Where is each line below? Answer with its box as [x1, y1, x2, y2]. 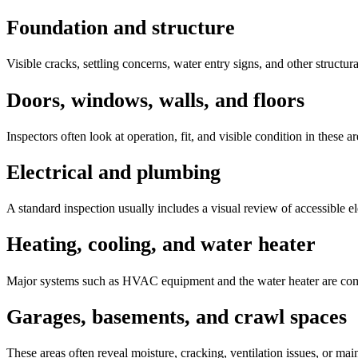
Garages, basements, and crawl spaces [6, 304, 347, 328]
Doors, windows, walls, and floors [6, 88, 304, 112]
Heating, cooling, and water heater [6, 233, 316, 257]
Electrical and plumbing [6, 160, 221, 184]
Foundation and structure [6, 16, 235, 40]
